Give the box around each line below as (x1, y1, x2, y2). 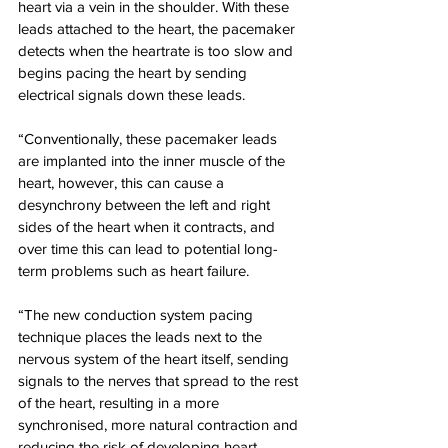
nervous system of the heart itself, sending (18, 350, 293, 367)
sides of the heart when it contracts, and (18, 218, 279, 235)
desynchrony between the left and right (18, 196, 274, 213)
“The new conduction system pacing (18, 306, 257, 323)
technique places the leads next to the (18, 328, 266, 345)
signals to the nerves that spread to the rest (18, 372, 302, 389)
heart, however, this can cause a (18, 174, 228, 191)
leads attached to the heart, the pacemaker (18, 20, 299, 37)
